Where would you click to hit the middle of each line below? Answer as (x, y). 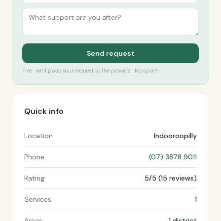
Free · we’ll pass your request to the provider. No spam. (91, 71)
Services (38, 199)
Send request (110, 53)
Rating (34, 178)
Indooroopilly (175, 136)
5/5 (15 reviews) (171, 178)
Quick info (44, 111)
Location (38, 136)
